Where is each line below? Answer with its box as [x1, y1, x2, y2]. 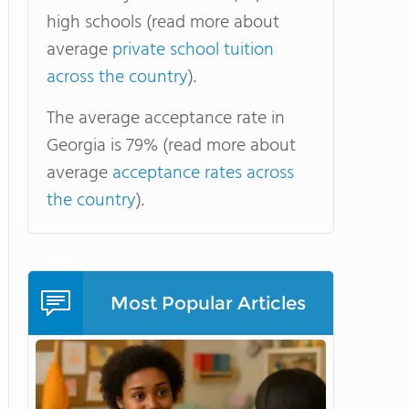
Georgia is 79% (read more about [47, 131, 296, 161]
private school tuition [112, 36, 274, 65]
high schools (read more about [47, 8, 279, 37]
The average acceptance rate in [47, 104, 285, 133]
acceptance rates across [112, 159, 294, 188]
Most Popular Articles [110, 292, 306, 314]
